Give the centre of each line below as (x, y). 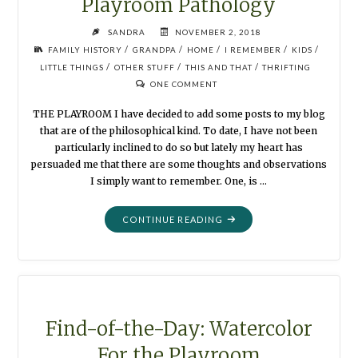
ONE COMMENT (183, 84)
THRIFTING (287, 68)
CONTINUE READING (173, 220)
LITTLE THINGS (72, 68)
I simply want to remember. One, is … (179, 181)
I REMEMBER (253, 50)
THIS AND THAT (219, 68)
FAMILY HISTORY (86, 50)
